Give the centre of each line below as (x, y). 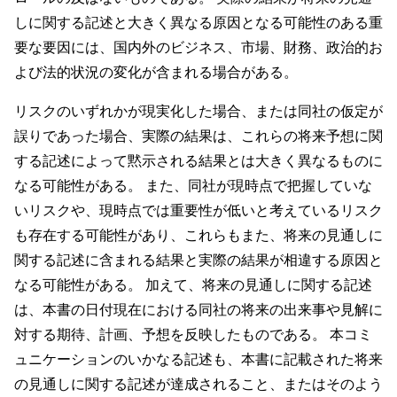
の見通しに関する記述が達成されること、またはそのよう (198, 384)
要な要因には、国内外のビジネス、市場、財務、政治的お (198, 47)
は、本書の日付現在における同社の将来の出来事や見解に (198, 309)
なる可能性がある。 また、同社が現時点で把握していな (193, 185)
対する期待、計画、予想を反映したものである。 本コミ (193, 334)
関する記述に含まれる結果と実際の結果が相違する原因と (198, 260)
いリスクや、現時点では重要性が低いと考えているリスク (198, 210)
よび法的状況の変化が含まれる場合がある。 (156, 72)
